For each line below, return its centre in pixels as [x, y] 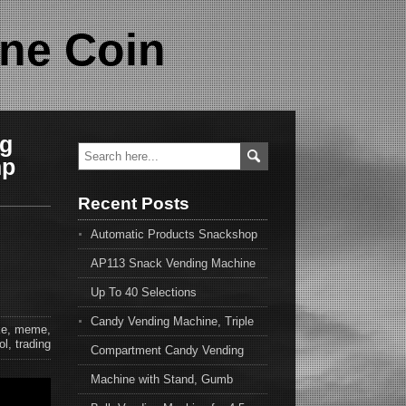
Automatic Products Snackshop [174, 234]
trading [33, 344]
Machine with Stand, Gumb [162, 379]
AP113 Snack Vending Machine [173, 263]
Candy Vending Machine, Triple [172, 321]
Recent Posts [134, 203]
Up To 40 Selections [144, 292]
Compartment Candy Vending [167, 350]
